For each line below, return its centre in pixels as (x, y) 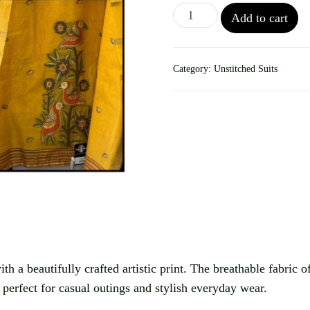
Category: (194, 69)
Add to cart (260, 18)
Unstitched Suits (246, 69)
